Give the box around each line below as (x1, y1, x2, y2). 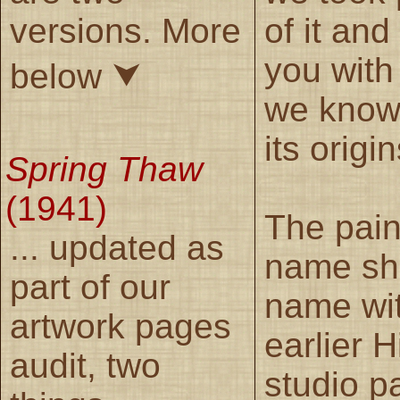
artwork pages (10, 306, 231, 346)
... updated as (10, 228, 224, 267)
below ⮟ (10, 56, 141, 96)
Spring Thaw (5, 149, 203, 188)
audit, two (10, 346, 161, 385)
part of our (10, 267, 171, 306)
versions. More (10, 11, 241, 50)
